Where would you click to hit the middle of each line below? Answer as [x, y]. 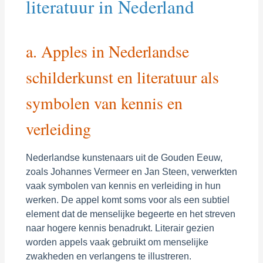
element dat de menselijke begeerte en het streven [130, 214]
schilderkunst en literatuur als [122, 77]
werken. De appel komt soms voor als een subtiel [127, 200]
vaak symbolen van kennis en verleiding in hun [123, 186]
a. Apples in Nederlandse [107, 51]
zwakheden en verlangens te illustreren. [108, 256]
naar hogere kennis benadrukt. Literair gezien [120, 228]
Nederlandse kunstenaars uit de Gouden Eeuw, [124, 157]
